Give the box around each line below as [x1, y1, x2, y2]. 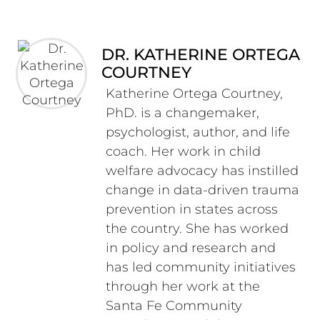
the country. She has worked [105, 221, 289, 237]
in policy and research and [105, 240, 276, 256]
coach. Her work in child [105, 144, 261, 160]
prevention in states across [105, 201, 278, 218]
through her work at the [105, 279, 260, 295]
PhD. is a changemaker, [105, 105, 259, 121]
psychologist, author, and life [105, 124, 290, 141]
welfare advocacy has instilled [105, 163, 299, 179]
